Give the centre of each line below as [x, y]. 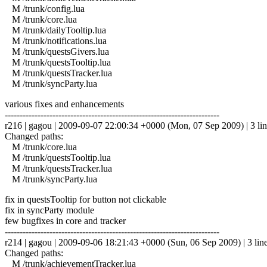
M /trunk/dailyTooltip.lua [55, 30]
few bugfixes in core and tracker [65, 221]
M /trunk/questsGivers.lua [57, 51]
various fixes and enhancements [64, 104]
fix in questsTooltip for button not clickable [86, 199]
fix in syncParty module [49, 210]
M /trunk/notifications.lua [56, 41]
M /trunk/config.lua [45, 8]
